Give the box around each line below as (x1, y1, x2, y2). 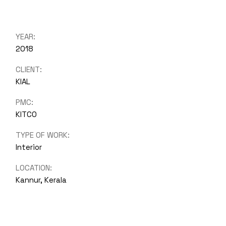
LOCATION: (16, 162, 52, 173)
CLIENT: (16, 64, 42, 74)
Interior (16, 142, 42, 152)
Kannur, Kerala (16, 175, 67, 185)
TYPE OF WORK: (16, 130, 70, 140)
